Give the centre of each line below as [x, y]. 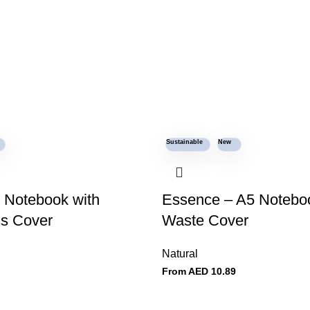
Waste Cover [205, 220]
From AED [185, 271]
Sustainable [184, 142]
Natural [180, 254]
